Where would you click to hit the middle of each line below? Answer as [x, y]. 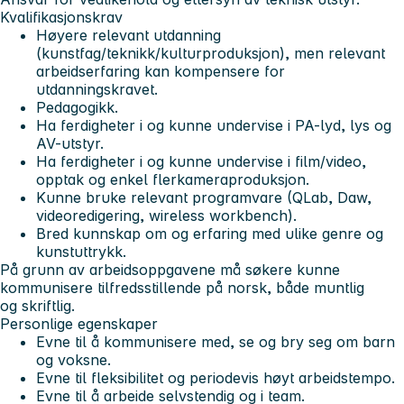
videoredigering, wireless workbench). [166, 215]
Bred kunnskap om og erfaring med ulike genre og [210, 233]
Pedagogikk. [77, 107]
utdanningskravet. [97, 89]
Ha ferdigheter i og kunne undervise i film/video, [201, 161]
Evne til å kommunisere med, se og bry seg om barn [216, 341]
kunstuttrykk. [81, 251]
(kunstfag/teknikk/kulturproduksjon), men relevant [211, 53]
